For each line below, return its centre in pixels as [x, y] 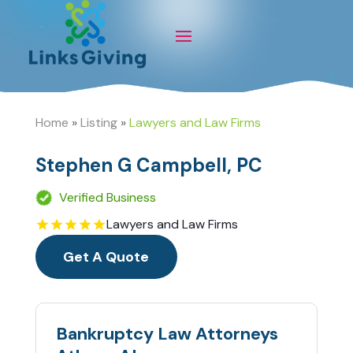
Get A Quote [106, 257]
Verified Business [107, 198]
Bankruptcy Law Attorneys [167, 334]
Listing [98, 123]
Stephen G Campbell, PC [149, 165]
